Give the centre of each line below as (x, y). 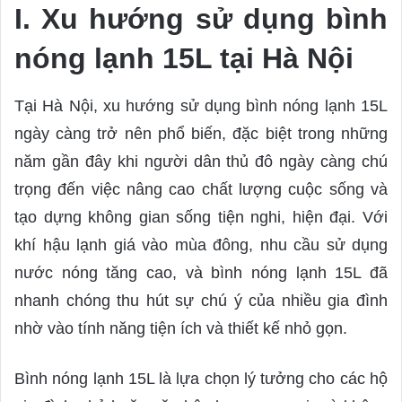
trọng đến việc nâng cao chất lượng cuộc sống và (201, 190)
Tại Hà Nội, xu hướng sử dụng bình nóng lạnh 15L (201, 106)
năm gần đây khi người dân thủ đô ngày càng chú (201, 162)
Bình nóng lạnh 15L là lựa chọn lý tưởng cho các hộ (201, 379)
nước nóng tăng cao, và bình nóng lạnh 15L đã (201, 273)
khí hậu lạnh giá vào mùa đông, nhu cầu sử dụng (201, 245)
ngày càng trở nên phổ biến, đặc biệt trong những (201, 134)
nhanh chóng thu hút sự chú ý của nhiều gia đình (201, 301)
